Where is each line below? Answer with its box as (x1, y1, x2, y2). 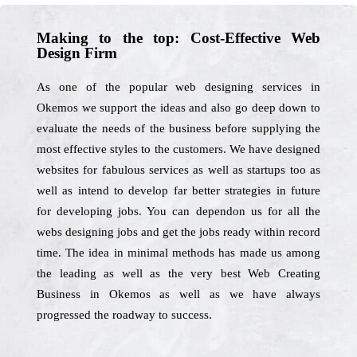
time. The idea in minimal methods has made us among (37, 246, 320, 259)
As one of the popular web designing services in (37, 80, 320, 93)
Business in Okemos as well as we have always (37, 288, 320, 300)
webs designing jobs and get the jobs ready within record (37, 226, 320, 238)
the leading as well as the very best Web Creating (37, 267, 320, 280)
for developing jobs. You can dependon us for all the (37, 205, 320, 218)
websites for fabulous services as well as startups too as (37, 163, 320, 176)
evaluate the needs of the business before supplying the (37, 122, 320, 135)
